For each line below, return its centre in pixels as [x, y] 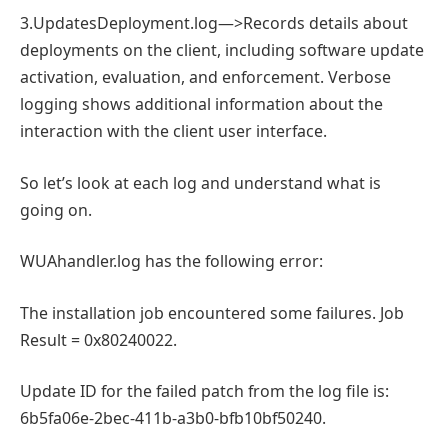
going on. [56, 209]
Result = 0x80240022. [98, 339]
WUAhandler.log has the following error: [171, 261]
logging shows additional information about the [201, 104]
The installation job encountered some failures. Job [212, 312]
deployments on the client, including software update [222, 50]
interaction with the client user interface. [173, 131]
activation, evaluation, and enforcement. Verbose [205, 77]
